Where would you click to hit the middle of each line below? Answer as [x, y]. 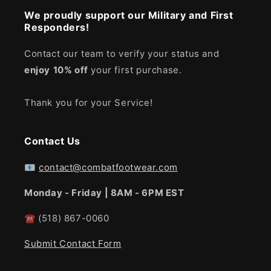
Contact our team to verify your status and [122, 54]
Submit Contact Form [73, 244]
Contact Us [52, 141]
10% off [70, 70]
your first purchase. [135, 70]
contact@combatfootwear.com [108, 168]
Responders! [57, 28]
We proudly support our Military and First [129, 15]
